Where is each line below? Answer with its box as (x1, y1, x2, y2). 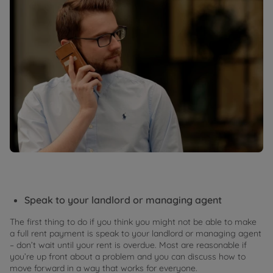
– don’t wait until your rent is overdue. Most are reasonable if (10, 239, 247, 250)
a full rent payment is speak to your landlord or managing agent (10, 227, 261, 239)
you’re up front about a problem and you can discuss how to (10, 250, 246, 262)
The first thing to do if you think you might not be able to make (10, 216, 257, 227)
